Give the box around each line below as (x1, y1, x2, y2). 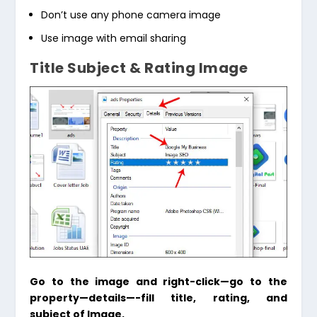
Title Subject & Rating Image (30, 58, 248, 79)
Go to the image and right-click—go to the (30, 274, 287, 289)
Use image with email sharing (41, 31, 187, 46)
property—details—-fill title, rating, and (30, 290, 287, 305)
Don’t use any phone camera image (41, 8, 221, 23)
